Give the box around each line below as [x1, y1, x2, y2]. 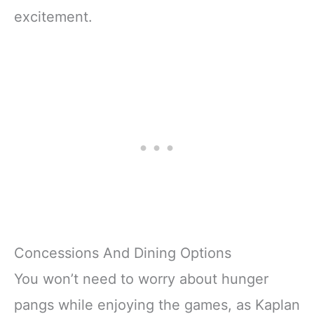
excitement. [14, 8, 93, 25]
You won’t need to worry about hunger [14, 270, 268, 287]
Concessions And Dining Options [14, 244, 231, 261]
